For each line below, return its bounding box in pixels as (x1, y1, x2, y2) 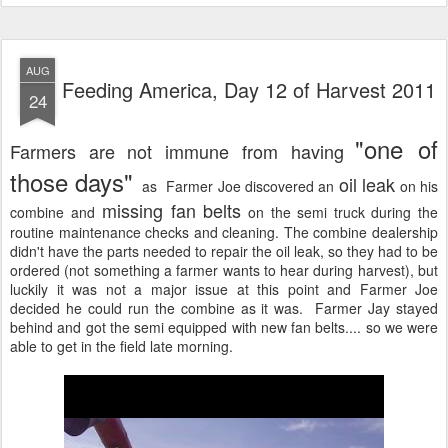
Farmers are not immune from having (10, 137, 344, 164)
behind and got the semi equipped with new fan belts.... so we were (10, 316, 438, 337)
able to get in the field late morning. (10, 335, 233, 356)
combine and (10, 201, 95, 222)
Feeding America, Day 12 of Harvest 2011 (62, 74, 436, 104)
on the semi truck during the (241, 201, 439, 222)
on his (395, 175, 439, 196)
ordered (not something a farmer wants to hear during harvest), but (10, 259, 438, 280)
